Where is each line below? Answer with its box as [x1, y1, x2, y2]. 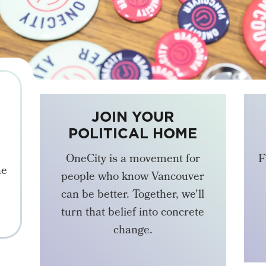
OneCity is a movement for [65, 150, 200, 170]
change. [113, 221, 153, 241]
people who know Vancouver [61, 168, 205, 188]
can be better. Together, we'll [61, 186, 205, 205]
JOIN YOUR [91, 106, 175, 127]
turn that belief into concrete [61, 204, 205, 223]
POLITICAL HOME [68, 123, 198, 144]
